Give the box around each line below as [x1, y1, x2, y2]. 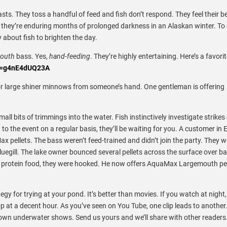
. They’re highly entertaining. [90, 52, 180, 60]
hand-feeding [49, 52, 90, 60]
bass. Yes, [16, 52, 49, 60]
